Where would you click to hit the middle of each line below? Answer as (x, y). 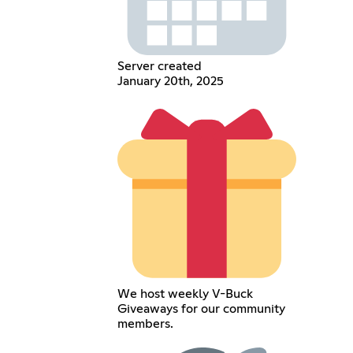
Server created (160, 66)
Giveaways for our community (202, 308)
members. (146, 323)
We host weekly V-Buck (186, 294)
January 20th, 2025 (171, 81)
